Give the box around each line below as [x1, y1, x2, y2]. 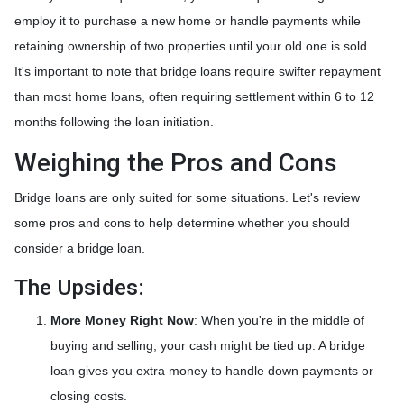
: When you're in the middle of [194, 312, 364, 327]
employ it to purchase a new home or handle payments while [14, 13, 361, 28]
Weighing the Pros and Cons [14, 147, 337, 178]
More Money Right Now [50, 312, 194, 327]
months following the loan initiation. [14, 114, 214, 129]
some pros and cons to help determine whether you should [14, 215, 350, 230]
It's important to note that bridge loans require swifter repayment [14, 63, 381, 78]
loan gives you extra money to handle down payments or [50, 363, 373, 378]
